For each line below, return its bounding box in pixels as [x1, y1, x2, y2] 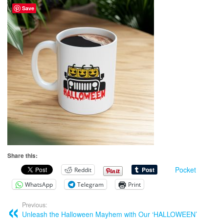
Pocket [175, 165, 196, 175]
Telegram [77, 180, 104, 189]
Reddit [74, 165, 91, 174]
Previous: [22, 200, 47, 210]
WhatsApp [25, 180, 53, 189]
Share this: [7, 151, 38, 160]
